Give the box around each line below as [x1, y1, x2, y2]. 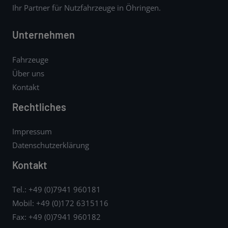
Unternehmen [12, 28, 75, 41]
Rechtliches [12, 100, 66, 113]
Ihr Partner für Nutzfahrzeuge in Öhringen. [12, 2, 161, 13]
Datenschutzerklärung [12, 139, 89, 150]
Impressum [12, 126, 52, 136]
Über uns [12, 68, 44, 78]
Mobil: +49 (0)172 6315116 [12, 197, 108, 208]
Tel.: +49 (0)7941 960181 [12, 184, 101, 194]
